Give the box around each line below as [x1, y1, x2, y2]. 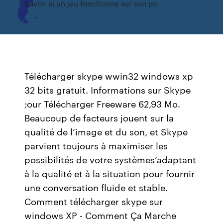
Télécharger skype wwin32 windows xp [24, 69, 194, 82]
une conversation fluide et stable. [24, 181, 168, 194]
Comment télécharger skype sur [24, 195, 163, 208]
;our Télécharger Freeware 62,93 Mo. [24, 97, 181, 110]
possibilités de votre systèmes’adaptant [24, 153, 197, 166]
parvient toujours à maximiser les [24, 139, 168, 152]
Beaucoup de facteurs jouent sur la [24, 111, 174, 124]
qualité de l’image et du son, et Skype [24, 125, 188, 138]
